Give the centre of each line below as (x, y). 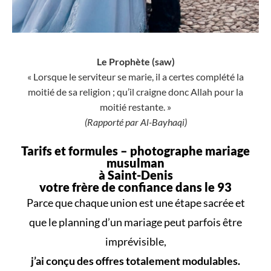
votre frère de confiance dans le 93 (135, 187)
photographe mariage (190, 150)
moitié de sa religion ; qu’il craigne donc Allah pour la (135, 91)
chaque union (106, 202)
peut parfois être (202, 222)
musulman (135, 162)
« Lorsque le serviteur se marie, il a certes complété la (135, 76)
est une (156, 202)
